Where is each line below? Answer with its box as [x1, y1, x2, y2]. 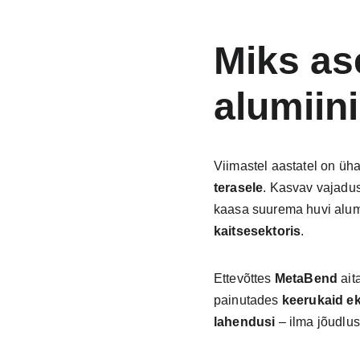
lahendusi [213, 315, 276, 329]
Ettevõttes [213, 272, 275, 285]
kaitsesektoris [213, 224, 301, 238]
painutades [213, 293, 282, 307]
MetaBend [274, 272, 338, 285]
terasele [213, 181, 264, 194]
